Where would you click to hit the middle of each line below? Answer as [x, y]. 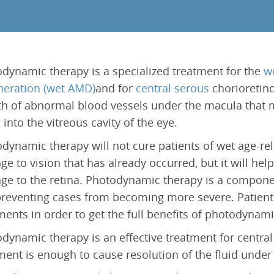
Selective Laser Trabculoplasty [62, 31]
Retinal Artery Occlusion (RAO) [156, 37]
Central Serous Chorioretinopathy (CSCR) [176, 54]
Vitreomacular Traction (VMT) [154, 72]
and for [116, 88]
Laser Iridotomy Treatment [56, 13]
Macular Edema [128, 19]
